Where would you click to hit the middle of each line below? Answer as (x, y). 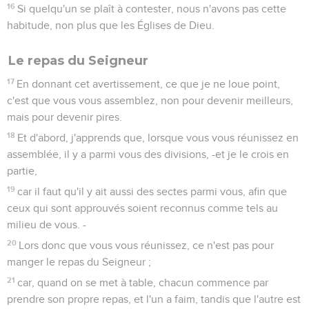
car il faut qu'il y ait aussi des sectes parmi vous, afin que (152, 191)
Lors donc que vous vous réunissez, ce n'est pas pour (147, 245)
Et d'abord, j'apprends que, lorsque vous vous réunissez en (158, 138)
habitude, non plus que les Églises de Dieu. (111, 25)
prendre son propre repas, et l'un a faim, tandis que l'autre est (154, 299)
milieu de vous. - (47, 225)
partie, (22, 171)
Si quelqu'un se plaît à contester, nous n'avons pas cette (152, 9)
